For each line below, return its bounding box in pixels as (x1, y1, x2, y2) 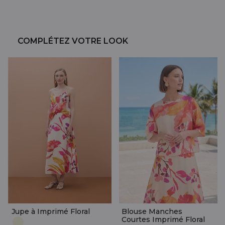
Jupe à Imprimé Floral (12, 206, 90, 216)
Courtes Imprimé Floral (122, 214, 205, 224)
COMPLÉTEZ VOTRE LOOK (18, 36, 128, 46)
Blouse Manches (122, 206, 182, 216)
